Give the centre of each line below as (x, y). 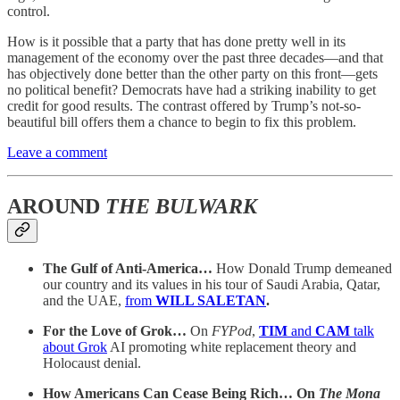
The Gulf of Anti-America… (129, 268)
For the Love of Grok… (117, 330)
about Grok (75, 346)
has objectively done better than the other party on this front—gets (192, 73)
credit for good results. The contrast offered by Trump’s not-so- (184, 105)
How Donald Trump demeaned (304, 268)
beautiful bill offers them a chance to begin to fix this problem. (182, 121)
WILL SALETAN (209, 300)
